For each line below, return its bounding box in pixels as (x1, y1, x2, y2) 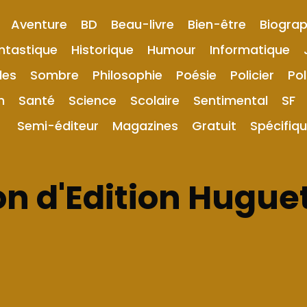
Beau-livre (110, 16, 174, 33)
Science (69, 92, 116, 109)
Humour (147, 41, 196, 58)
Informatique (209, 41, 290, 58)
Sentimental (193, 92, 268, 109)
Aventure (10, 16, 67, 33)
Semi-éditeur (17, 117, 99, 134)
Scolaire (130, 92, 180, 109)
